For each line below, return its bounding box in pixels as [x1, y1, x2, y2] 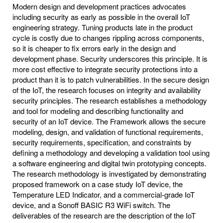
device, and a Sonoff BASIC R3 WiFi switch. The [12, 199, 170, 210]
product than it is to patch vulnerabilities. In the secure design [12, 74, 209, 85]
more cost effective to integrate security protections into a [12, 63, 198, 74]
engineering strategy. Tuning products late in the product [12, 21, 193, 32]
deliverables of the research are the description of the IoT [12, 210, 196, 221]
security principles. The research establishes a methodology [12, 95, 207, 106]
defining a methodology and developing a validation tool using [12, 147, 210, 158]
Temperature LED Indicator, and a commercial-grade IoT [12, 189, 195, 200]
